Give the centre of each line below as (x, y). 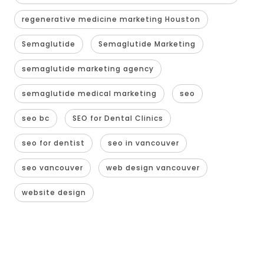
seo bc (35, 118)
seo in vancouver (143, 143)
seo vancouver (52, 168)
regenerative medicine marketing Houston (111, 19)
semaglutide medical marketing (89, 94)
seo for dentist (53, 143)
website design (54, 193)
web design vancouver (153, 168)
